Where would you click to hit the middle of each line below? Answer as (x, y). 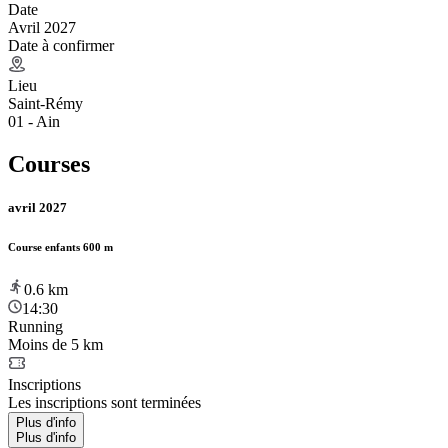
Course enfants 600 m (60, 246)
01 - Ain (34, 121)
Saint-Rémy (45, 103)
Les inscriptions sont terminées (104, 402)
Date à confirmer (61, 45)
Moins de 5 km (55, 344)
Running (35, 326)
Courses (49, 163)
